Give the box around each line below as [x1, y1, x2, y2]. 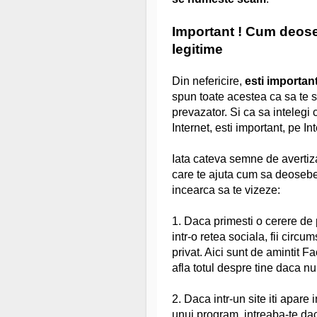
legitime [172, 41, 223, 57]
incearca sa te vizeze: [172, 183, 280, 196]
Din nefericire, [172, 74, 245, 87]
